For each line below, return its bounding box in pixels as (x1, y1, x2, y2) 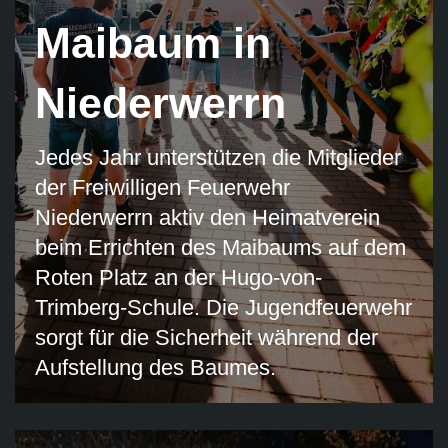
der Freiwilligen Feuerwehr (35, 175, 290, 201)
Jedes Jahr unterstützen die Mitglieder (35, 145, 401, 171)
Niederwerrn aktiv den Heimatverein (35, 205, 380, 231)
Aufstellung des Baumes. (35, 355, 276, 381)
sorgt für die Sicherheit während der (35, 325, 378, 351)
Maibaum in (35, 19, 271, 68)
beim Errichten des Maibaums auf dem (35, 235, 406, 261)
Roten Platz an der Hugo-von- (35, 265, 322, 291)
